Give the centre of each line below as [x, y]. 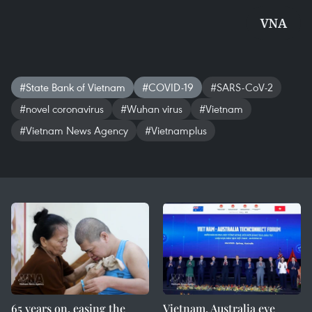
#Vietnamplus [176, 130]
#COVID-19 [168, 87]
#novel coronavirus [62, 109]
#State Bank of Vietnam [72, 87]
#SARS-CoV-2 [242, 87]
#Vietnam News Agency [74, 130]
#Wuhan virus [151, 109]
